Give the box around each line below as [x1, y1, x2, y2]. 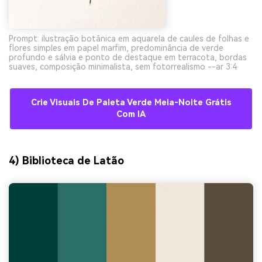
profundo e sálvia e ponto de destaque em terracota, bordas [9, 53, 247, 63]
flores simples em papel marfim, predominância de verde [9, 43, 223, 53]
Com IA [116, 109, 146, 120]
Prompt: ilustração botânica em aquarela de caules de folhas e [9, 34, 249, 44]
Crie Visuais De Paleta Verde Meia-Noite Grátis [30, 98, 232, 108]
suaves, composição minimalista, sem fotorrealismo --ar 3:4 [9, 62, 237, 72]
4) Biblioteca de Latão [9, 154, 124, 167]
